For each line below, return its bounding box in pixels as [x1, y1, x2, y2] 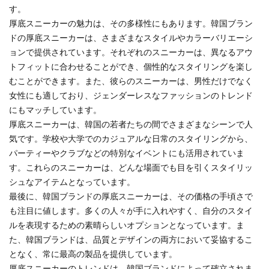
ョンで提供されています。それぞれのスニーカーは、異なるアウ [9, 49, 253, 57]
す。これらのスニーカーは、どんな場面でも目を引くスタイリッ [9, 164, 253, 172]
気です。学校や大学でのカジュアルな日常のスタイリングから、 [9, 135, 253, 144]
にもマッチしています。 [9, 106, 101, 115]
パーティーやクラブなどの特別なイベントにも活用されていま [9, 150, 244, 158]
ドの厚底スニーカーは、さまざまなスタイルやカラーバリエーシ [9, 34, 253, 43]
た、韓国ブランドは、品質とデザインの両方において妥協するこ [9, 236, 253, 244]
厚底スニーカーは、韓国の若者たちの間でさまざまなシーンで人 [9, 121, 253, 129]
